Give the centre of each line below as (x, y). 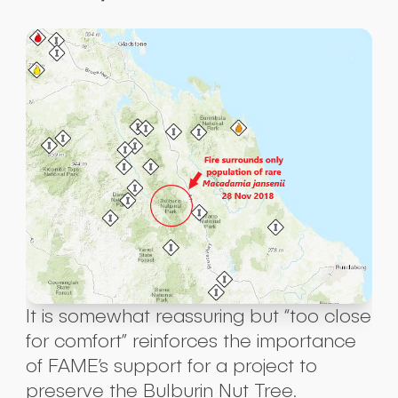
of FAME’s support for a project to (171, 365)
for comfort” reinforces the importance (191, 340)
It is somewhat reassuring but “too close (198, 315)
